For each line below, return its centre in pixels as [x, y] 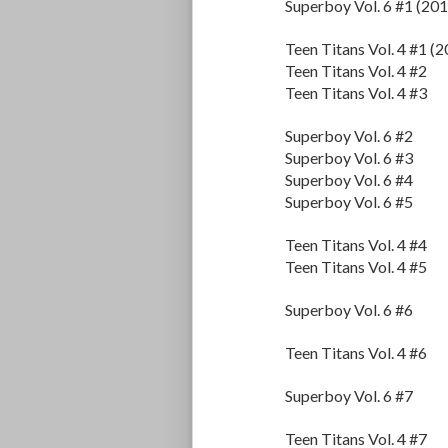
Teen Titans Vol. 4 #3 [356, 93]
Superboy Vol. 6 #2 [349, 136]
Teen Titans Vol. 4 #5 [356, 267]
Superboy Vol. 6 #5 [349, 202]
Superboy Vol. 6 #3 [349, 158]
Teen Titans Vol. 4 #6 [356, 353]
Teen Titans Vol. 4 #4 [356, 245]
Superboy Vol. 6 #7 [349, 396]
